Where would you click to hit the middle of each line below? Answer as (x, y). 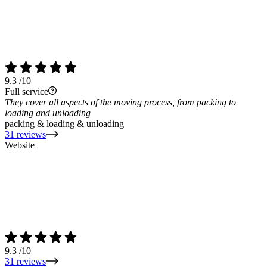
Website (20, 145)
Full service (27, 91)
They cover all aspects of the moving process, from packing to (120, 102)
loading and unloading (48, 113)
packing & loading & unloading (64, 124)
